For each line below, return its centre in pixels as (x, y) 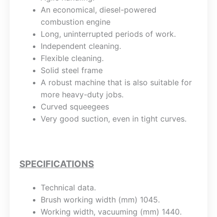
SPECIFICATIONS (57, 164)
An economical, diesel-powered (98, 9)
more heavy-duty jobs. (82, 94)
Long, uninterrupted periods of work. (108, 34)
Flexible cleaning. (72, 58)
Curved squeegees (75, 106)
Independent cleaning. (81, 46)
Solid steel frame (71, 70)
